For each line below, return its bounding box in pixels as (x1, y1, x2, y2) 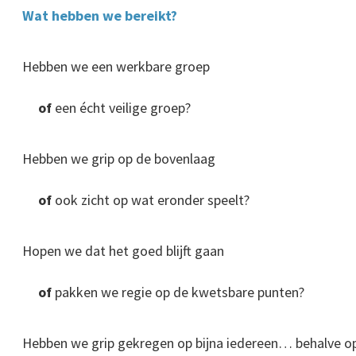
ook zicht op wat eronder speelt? (52, 191, 250, 210)
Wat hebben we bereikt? (22, 6, 177, 25)
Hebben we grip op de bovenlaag (22, 149, 215, 168)
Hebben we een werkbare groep (22, 57, 210, 76)
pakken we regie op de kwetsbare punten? (52, 283, 304, 302)
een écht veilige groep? (52, 99, 191, 118)
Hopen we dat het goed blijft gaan (22, 242, 224, 261)
